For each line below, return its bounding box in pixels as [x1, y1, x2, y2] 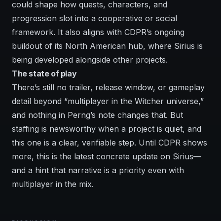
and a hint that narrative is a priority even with [12, 165, 184, 175]
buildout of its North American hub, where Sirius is [12, 41, 203, 51]
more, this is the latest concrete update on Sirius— [12, 151, 201, 161]
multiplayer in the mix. [12, 179, 94, 189]
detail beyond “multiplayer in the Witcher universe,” [12, 96, 204, 106]
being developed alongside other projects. [12, 55, 168, 65]
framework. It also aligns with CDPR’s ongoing [12, 27, 184, 37]
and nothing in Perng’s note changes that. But [12, 110, 183, 120]
